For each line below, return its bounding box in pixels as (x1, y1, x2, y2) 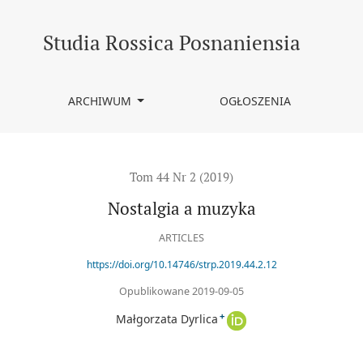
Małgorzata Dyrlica (116, 311, 218, 327)
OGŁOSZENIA (220, 93, 292, 109)
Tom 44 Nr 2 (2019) (130, 169, 233, 185)
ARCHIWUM (67, 93, 135, 109)
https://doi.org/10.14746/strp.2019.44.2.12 (86, 258, 277, 272)
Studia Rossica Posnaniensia (42, 29, 301, 56)
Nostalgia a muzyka (107, 197, 256, 220)
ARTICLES (159, 231, 204, 246)
